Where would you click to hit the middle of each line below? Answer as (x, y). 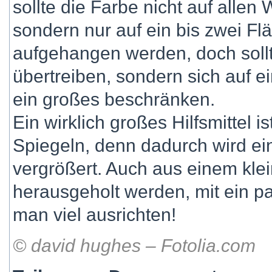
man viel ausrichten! (94, 215)
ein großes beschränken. (114, 99)
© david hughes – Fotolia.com (134, 246)
